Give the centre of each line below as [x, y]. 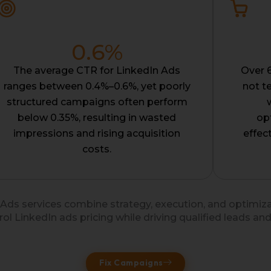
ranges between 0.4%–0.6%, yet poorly [97, 87]
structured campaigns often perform [97, 102]
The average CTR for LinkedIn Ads [97, 71]
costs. [97, 149]
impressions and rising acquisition [97, 134]
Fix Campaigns [131, 263]
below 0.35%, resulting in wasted [97, 118]
